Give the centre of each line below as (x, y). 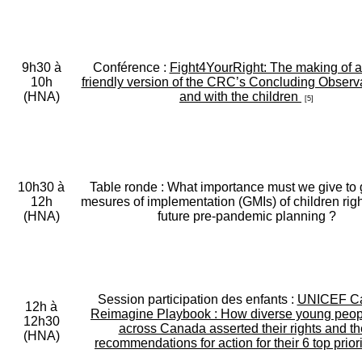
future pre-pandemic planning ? (246, 217)
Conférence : (131, 68)
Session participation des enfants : (197, 300)
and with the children (240, 97)
